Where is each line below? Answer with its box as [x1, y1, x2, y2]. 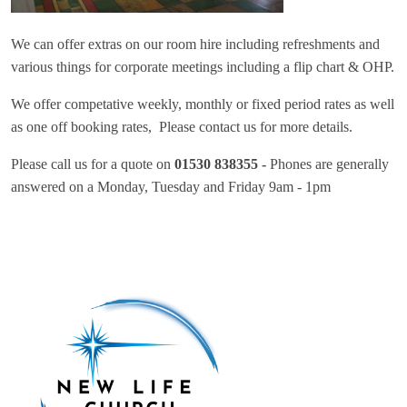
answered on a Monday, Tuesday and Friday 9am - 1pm [11, 178, 331, 194]
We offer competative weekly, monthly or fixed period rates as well [11, 95, 394, 112]
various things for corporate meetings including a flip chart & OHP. [11, 58, 394, 74]
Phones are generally [266, 155, 389, 172]
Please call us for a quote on [11, 155, 171, 172]
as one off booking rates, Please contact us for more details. [11, 118, 356, 134]
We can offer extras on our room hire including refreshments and [11, 35, 380, 52]
